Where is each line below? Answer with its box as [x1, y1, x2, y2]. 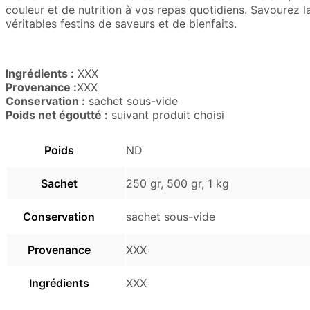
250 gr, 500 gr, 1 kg [126, 176, 229, 190]
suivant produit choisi [108, 107, 224, 122]
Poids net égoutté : [6, 107, 108, 122]
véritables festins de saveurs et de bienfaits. [6, 16, 237, 30]
